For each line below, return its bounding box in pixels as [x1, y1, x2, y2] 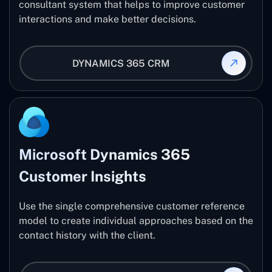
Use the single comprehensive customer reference [19, 200, 245, 212]
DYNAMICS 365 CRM [72, 57, 169, 69]
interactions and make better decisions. [19, 13, 196, 25]
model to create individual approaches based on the [19, 215, 253, 227]
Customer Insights [19, 168, 146, 185]
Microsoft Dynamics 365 [19, 146, 190, 163]
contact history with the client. [19, 229, 155, 242]
